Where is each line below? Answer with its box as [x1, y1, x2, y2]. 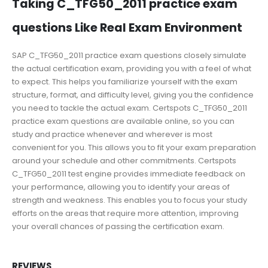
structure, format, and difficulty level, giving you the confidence [12, 89, 254, 100]
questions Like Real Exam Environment [12, 19, 242, 36]
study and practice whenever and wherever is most [12, 128, 212, 140]
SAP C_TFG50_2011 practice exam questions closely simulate [12, 49, 246, 61]
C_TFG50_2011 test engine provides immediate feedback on [12, 167, 245, 179]
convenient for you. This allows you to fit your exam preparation [12, 141, 256, 153]
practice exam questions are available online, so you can [12, 115, 234, 127]
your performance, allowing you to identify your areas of [12, 181, 230, 193]
